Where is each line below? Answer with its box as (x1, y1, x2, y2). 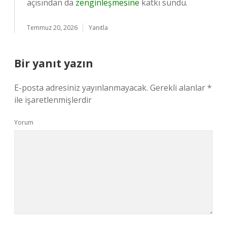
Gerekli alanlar (150, 82, 207, 93)
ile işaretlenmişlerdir (14, 94, 92, 105)
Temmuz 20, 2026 (27, 23, 78, 32)
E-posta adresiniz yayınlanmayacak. (14, 82, 148, 93)
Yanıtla (89, 23, 108, 32)
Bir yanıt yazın (14, 56, 93, 70)
